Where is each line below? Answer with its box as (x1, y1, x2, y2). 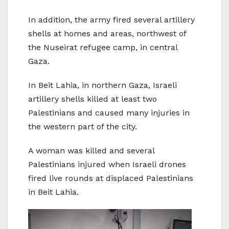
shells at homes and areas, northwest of (28, 29, 186, 39)
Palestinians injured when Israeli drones (28, 159, 186, 170)
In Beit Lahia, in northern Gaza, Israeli (28, 80, 177, 90)
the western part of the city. (28, 122, 137, 132)
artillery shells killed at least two (28, 94, 157, 104)
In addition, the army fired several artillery (28, 15, 195, 25)
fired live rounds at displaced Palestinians (28, 173, 193, 184)
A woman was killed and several (28, 146, 154, 156)
